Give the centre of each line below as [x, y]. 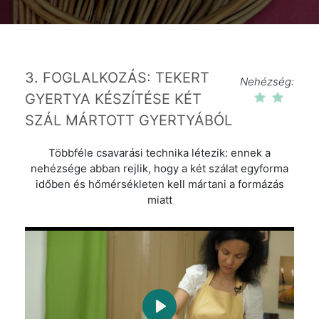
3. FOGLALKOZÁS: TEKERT [117, 78]
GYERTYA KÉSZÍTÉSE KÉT [113, 99]
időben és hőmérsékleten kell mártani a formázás [159, 184]
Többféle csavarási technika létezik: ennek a [159, 153]
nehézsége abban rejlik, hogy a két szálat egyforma [159, 168]
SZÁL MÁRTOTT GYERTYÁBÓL [129, 120]
